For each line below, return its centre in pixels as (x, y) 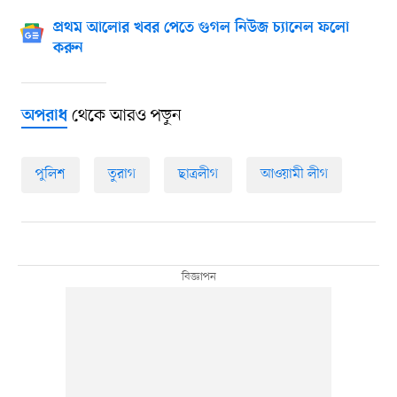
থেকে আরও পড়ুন (124, 117)
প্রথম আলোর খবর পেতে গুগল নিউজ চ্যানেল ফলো (201, 29)
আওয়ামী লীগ (294, 175)
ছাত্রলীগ (198, 175)
